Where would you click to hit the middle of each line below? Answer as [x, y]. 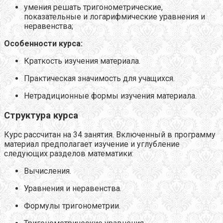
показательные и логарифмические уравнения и [114, 16]
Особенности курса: [43, 43]
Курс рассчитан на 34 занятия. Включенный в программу [110, 135]
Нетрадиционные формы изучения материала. [110, 96]
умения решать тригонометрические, [93, 7]
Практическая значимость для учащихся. [99, 78]
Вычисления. [48, 171]
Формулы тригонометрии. [72, 206]
